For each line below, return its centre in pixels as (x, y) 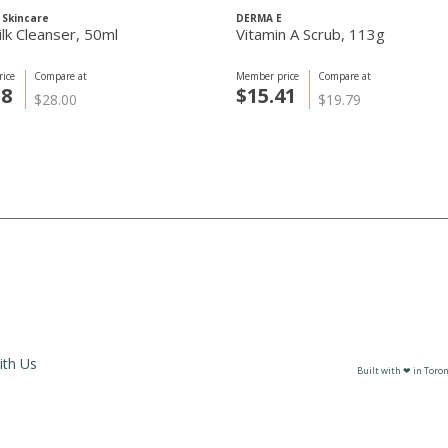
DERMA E (259, 18)
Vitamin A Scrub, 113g (344, 34)
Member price (267, 76)
